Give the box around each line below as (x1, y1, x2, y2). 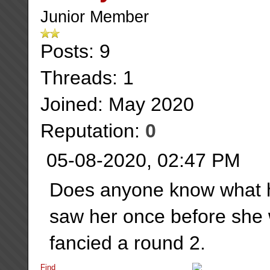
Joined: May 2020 (40, 93, 194, 116)
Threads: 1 (40, 67, 134, 89)
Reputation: (40, 120, 145, 142)
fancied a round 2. (49, 232, 206, 254)
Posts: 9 (40, 40, 110, 63)
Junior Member (40, 8, 149, 27)
